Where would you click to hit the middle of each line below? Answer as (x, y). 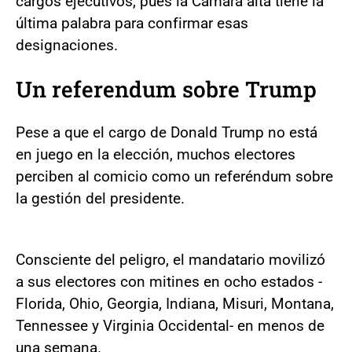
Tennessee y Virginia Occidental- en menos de (170, 325)
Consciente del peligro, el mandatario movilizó (170, 259)
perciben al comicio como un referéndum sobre (174, 176)
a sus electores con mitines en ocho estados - (169, 281)
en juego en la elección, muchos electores (156, 154)
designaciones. (67, 45)
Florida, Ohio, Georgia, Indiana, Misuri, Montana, (175, 303)
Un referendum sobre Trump (166, 89)
